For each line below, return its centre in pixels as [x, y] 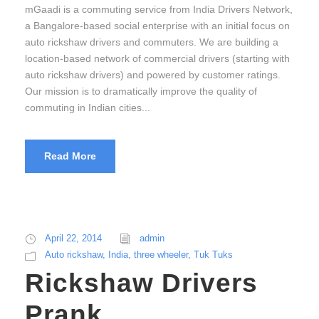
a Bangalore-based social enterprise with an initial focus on [157, 26]
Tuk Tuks [213, 255]
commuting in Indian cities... [88, 108]
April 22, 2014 [73, 239]
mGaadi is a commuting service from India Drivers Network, [159, 10]
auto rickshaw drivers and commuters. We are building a [152, 42]
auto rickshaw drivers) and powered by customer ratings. [153, 75]
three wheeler [161, 255]
